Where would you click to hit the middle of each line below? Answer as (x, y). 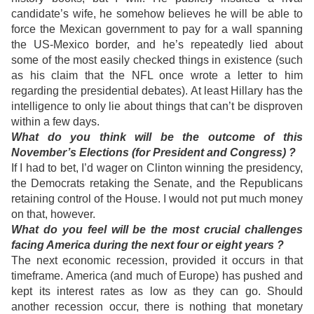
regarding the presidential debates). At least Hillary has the (157, 91)
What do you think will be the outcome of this (157, 137)
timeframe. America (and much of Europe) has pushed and (157, 276)
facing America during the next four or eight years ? (148, 245)
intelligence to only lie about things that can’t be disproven (157, 107)
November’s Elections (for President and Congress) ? (153, 153)
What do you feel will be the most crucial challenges (157, 230)
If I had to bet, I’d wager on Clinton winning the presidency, (157, 168)
